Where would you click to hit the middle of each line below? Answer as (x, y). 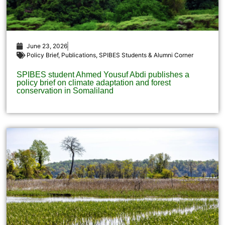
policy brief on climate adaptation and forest (94, 83)
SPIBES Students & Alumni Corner (146, 55)
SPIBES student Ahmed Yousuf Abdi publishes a (103, 75)
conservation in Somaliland (65, 91)
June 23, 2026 (47, 46)
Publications (79, 55)
